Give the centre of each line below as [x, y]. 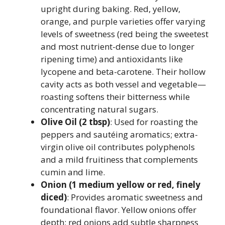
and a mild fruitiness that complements [119, 159]
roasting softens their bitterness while [115, 97]
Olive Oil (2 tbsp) [75, 122]
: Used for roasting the [154, 122]
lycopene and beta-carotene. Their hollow [123, 72]
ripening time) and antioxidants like [112, 59]
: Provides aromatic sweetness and [135, 197]
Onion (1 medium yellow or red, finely [121, 185]
